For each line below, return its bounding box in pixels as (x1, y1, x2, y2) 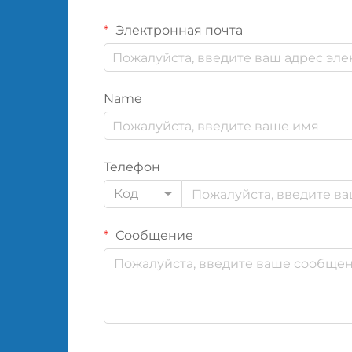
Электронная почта (112, 23, 243, 38)
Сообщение (112, 228, 193, 244)
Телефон (104, 159, 160, 175)
